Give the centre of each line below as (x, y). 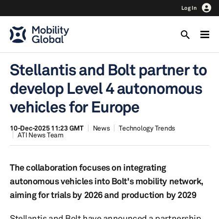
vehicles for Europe (75, 107)
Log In (189, 8)
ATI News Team (41, 135)
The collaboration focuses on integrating (88, 167)
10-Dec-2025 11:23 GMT (47, 128)
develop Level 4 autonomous (106, 88)
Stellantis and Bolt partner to (108, 70)
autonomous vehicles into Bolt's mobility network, (106, 181)
